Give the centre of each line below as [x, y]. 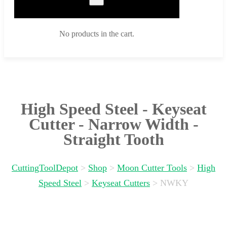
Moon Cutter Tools [152, 168]
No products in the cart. [97, 34]
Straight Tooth [113, 139]
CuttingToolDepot [45, 168]
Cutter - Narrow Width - [113, 124]
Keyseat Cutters [121, 183]
